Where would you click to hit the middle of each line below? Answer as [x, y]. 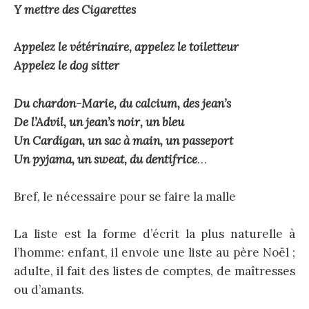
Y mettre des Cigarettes [75, 10]
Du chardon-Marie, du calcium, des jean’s [122, 103]
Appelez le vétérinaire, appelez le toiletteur [126, 47]
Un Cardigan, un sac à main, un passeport [123, 140]
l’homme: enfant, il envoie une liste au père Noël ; [154, 252]
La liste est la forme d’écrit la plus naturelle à [154, 233]
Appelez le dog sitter [67, 66]
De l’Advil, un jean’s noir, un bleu [99, 122]
